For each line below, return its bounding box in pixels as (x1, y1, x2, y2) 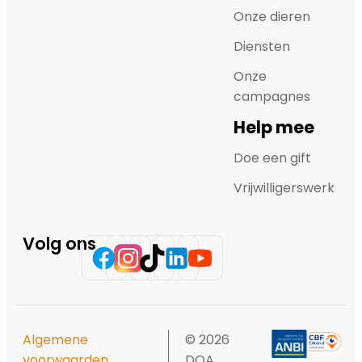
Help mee (234, 116, 315, 140)
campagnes (234, 87, 311, 107)
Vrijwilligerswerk (234, 179, 335, 198)
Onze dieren (234, 7, 311, 27)
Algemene (23, 330, 88, 350)
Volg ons (23, 232, 96, 256)
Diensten (234, 37, 291, 57)
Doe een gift (234, 149, 312, 168)
